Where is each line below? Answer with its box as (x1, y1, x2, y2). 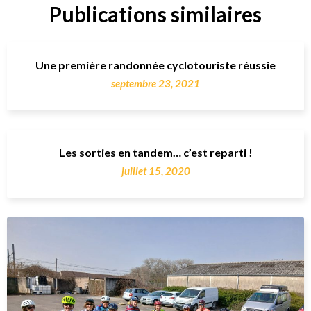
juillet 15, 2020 (121, 164, 190, 177)
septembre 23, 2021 (111, 76, 200, 90)
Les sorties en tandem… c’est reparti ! (58, 145, 253, 159)
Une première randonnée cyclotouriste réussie (35, 58, 276, 72)
